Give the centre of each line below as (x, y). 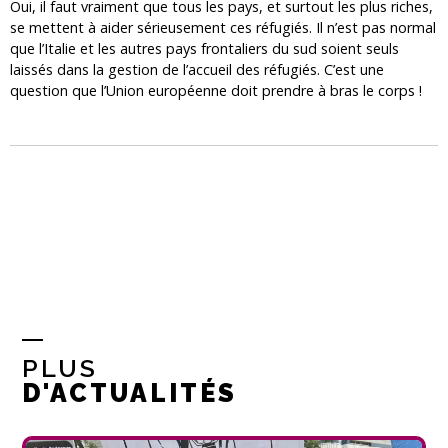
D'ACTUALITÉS (130, 393)
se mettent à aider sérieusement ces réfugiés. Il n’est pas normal (223, 27)
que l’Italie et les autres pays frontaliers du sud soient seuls (204, 48)
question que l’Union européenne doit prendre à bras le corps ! (216, 90)
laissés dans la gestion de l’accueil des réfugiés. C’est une (197, 69)
